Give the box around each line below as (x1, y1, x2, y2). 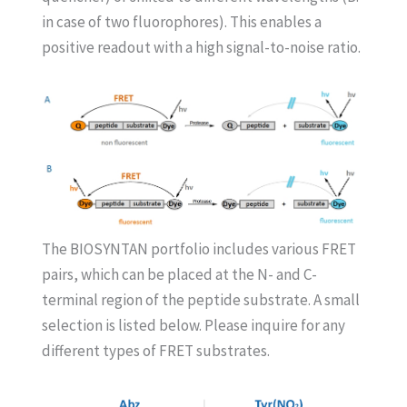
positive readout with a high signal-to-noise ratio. (41, 37, 361, 57)
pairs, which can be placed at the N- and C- (41, 263, 317, 284)
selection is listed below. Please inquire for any (41, 314, 345, 335)
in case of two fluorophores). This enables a (41, 12, 322, 32)
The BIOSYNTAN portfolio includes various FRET (41, 238, 356, 259)
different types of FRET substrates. (41, 340, 270, 361)
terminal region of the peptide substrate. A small (41, 289, 360, 310)
